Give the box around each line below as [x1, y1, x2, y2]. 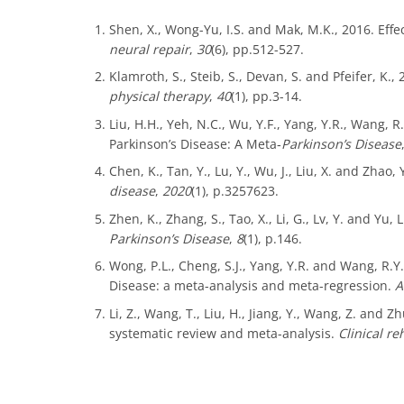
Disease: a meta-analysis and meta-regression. [108, 277, 395, 295]
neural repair [108, 40, 189, 58]
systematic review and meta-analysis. [108, 324, 338, 342]
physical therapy [108, 87, 209, 106]
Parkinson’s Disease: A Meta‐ [108, 134, 281, 152]
